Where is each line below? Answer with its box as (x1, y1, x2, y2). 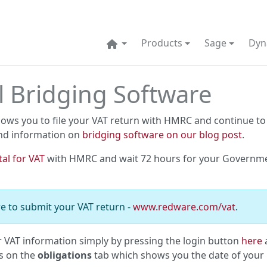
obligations (38, 249, 92, 262)
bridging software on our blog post (82, 128, 242, 141)
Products (141, 36, 183, 49)
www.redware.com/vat (133, 200, 235, 213)
